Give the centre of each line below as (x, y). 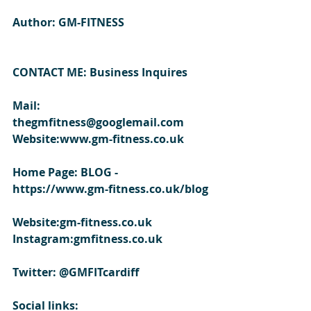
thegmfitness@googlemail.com (98, 122)
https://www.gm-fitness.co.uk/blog (110, 188)
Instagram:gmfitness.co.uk (87, 238)
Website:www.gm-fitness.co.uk (98, 138)
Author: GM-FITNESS (68, 22)
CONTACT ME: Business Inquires (100, 72)
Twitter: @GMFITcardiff (76, 272)
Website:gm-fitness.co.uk (82, 222)
